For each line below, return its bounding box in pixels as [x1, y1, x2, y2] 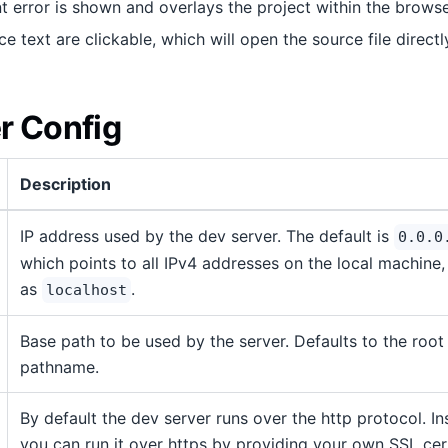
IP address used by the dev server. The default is [20, 226, 394, 246]
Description [20, 174, 111, 194]
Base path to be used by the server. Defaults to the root [20, 331, 444, 351]
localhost [46, 281, 127, 299]
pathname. [20, 357, 99, 377]
